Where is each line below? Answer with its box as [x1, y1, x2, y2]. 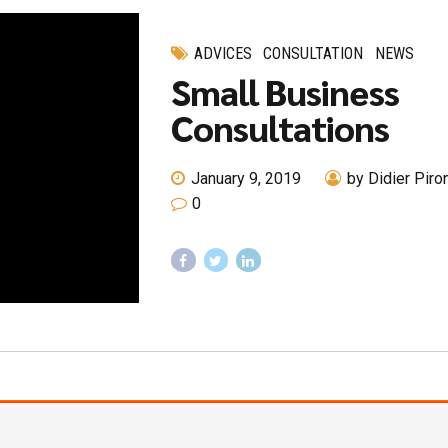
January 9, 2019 [191, 169, 302, 189]
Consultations [171, 104, 390, 151]
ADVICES [194, 43, 253, 63]
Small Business [171, 68, 400, 115]
